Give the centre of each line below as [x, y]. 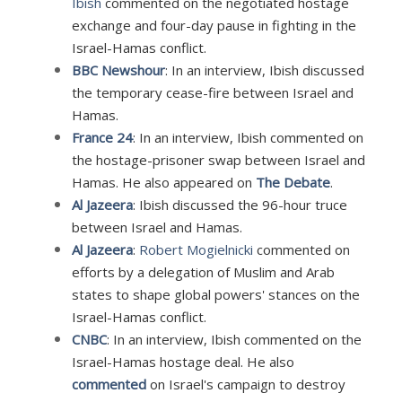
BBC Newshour [118, 70]
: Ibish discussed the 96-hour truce [240, 204]
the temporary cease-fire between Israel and [212, 92]
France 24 [102, 137]
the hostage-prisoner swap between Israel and [218, 159]
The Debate [293, 182]
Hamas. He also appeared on [163, 182]
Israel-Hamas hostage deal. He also [183, 361]
